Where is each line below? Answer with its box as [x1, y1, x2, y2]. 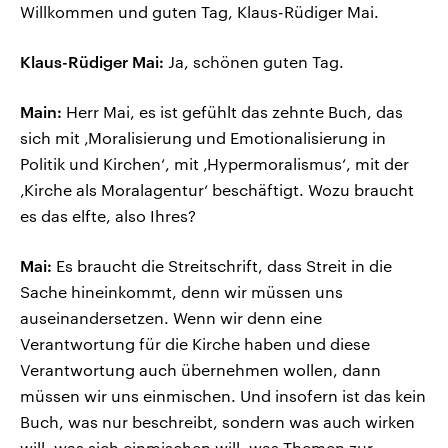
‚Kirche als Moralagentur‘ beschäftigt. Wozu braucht [20, 180, 414, 200]
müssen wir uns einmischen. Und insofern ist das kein [20, 386, 426, 406]
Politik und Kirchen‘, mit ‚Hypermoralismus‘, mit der [20, 154, 409, 174]
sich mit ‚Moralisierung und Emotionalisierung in [20, 128, 386, 148]
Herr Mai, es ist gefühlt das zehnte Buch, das [62, 102, 403, 122]
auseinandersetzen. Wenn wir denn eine [20, 308, 322, 328]
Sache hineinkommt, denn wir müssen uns [20, 282, 343, 302]
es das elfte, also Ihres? [20, 206, 196, 226]
